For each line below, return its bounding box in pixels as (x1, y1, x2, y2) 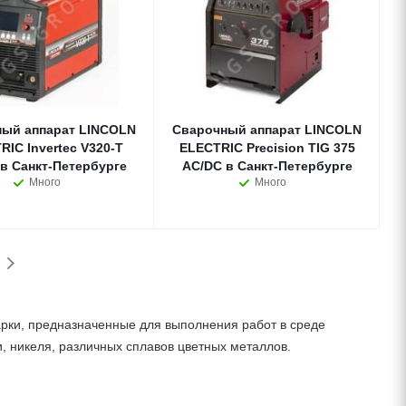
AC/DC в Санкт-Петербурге (181, 159, 353, 173)
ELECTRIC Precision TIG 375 (179, 140, 355, 155)
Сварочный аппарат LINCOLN (172, 122, 362, 137)
